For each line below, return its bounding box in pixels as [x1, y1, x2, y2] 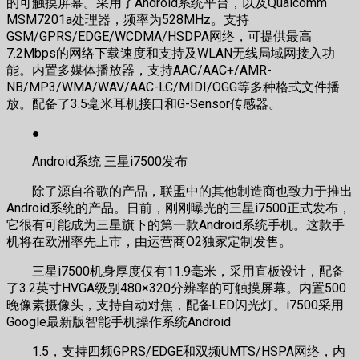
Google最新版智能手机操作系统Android [6, 314, 231, 330]
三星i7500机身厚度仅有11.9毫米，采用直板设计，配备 [6, 264, 345, 280]
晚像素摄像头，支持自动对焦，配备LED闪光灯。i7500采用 [6, 297, 344, 313]
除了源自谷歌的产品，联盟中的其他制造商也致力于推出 [6, 184, 353, 200]
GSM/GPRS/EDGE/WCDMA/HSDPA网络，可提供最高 [6, 29, 312, 45]
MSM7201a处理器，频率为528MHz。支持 [6, 12, 249, 28]
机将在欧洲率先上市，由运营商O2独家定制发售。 [6, 234, 292, 250]
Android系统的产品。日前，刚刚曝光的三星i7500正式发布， [6, 200, 351, 216]
